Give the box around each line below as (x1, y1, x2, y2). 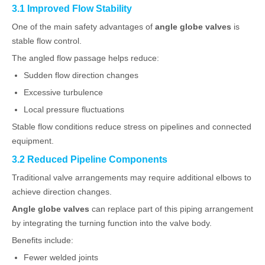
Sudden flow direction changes (24, 70, 138, 80)
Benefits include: (12, 235, 73, 245)
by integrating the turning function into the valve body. (12, 218, 212, 228)
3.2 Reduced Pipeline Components (12, 154, 167, 164)
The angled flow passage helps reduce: (12, 53, 159, 63)
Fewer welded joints (24, 253, 98, 262)
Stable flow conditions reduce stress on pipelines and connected (12, 122, 251, 131)
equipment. (12, 136, 54, 146)
